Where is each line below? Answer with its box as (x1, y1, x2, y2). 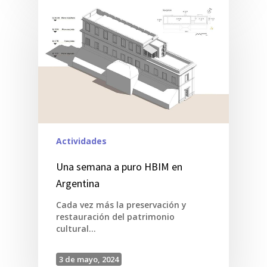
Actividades (56, 135, 107, 147)
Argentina (56, 176, 100, 191)
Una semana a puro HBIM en (56, 160, 182, 174)
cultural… (56, 223, 96, 235)
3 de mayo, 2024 (59, 254, 119, 265)
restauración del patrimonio (56, 211, 175, 223)
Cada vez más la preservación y (56, 199, 187, 211)
